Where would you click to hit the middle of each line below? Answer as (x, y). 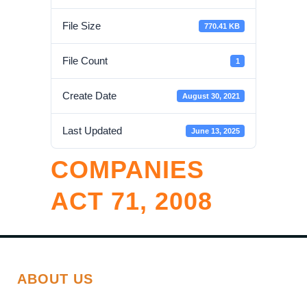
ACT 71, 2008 (132, 201)
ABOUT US (55, 279)
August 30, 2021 (211, 96)
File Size (82, 26)
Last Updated (92, 131)
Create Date (89, 96)
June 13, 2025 (215, 131)
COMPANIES (127, 170)
